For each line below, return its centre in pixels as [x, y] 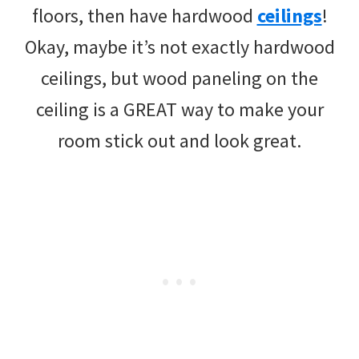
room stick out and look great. [179, 140]
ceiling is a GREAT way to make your [179, 109]
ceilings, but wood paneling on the [179, 78]
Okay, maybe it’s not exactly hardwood [179, 46]
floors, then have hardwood [144, 15]
